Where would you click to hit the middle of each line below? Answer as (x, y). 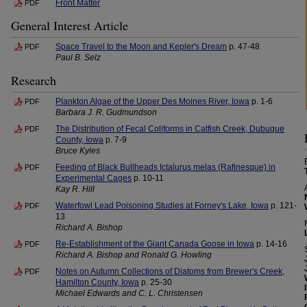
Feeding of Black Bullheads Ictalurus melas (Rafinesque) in (165, 167)
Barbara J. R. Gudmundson (106, 112)
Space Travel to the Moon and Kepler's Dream (141, 47)
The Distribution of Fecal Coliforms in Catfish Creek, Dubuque (170, 129)
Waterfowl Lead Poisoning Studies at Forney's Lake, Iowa (162, 206)
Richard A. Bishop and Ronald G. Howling (134, 255)
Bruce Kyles (78, 151)
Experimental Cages (94, 178)
